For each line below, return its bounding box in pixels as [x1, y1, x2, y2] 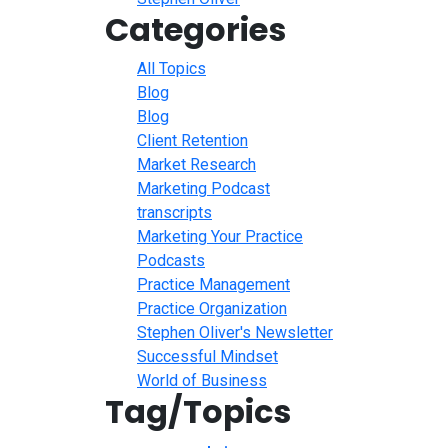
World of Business [137, 370, 267, 390]
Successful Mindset [137, 346, 278, 366]
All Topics [137, 58, 206, 78]
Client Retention [137, 130, 248, 150]
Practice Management [137, 274, 290, 294]
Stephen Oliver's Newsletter [137, 322, 333, 342]
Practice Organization [137, 298, 287, 318]
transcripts [137, 202, 212, 222]
